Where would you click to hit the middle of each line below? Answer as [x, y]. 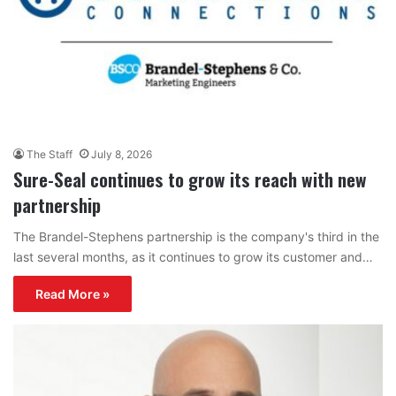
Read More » [72, 294]
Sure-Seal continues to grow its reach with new [190, 179]
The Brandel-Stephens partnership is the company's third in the [196, 237]
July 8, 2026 [122, 155]
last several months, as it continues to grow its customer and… [193, 257]
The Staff [49, 155]
